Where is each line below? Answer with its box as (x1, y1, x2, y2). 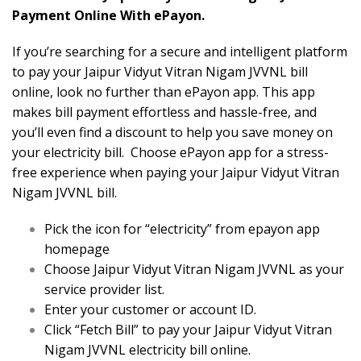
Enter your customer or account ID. (44, 301, 256, 319)
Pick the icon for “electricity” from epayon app (44, 220, 320, 239)
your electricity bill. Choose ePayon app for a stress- (12, 143, 329, 162)
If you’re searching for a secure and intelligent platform (12, 43, 347, 61)
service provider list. (44, 280, 164, 299)
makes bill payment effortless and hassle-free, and (12, 103, 317, 122)
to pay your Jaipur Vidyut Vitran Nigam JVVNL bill (12, 63, 308, 81)
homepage (44, 240, 110, 259)
